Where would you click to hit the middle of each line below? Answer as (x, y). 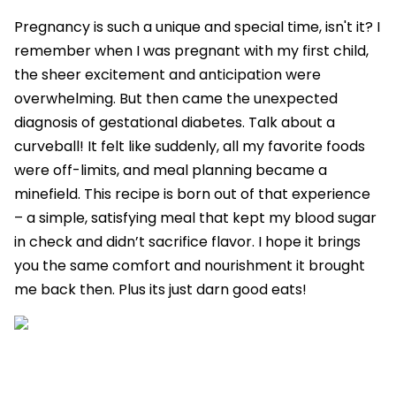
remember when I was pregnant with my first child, (191, 50)
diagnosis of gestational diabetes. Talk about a (175, 122)
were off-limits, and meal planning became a (171, 170)
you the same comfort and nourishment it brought (190, 265)
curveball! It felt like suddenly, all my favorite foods (190, 146)
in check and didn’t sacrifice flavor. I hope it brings (187, 241)
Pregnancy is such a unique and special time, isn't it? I (197, 27)
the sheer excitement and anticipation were (168, 74)
